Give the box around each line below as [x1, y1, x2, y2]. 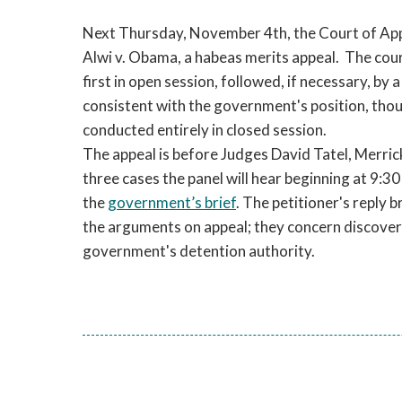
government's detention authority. [83, 241, 315, 260]
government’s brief [108, 193, 236, 212]
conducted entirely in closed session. [83, 120, 327, 139]
